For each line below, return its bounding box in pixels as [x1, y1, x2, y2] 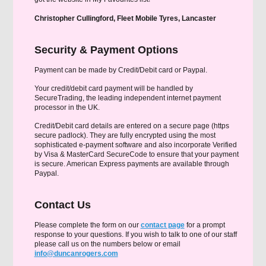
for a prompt [184, 221, 225, 229]
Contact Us [34, 199, 91, 211]
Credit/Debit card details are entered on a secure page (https [34, 122, 229, 130]
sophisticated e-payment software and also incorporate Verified [34, 141, 237, 149]
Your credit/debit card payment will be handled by [34, 84, 193, 93]
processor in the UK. [34, 103, 100, 112]
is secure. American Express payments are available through [34, 160, 229, 168]
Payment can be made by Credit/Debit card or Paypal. [34, 66, 207, 74]
